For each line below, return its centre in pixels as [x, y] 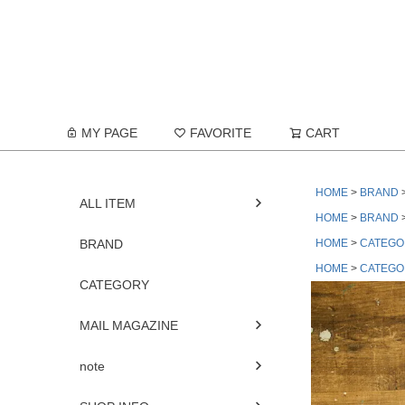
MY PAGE [109, 132]
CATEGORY [114, 284]
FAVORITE [221, 132]
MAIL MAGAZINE [129, 325]
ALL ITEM [108, 203]
